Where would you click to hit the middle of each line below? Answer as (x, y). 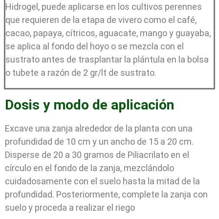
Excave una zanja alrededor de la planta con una (99, 128)
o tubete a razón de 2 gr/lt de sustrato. (81, 72)
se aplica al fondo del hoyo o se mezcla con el (95, 46)
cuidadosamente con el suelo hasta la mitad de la (102, 181)
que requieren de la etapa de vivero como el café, (101, 20)
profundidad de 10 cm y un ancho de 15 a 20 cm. (99, 141)
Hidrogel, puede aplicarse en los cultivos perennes (104, 6)
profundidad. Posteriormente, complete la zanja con (106, 194)
